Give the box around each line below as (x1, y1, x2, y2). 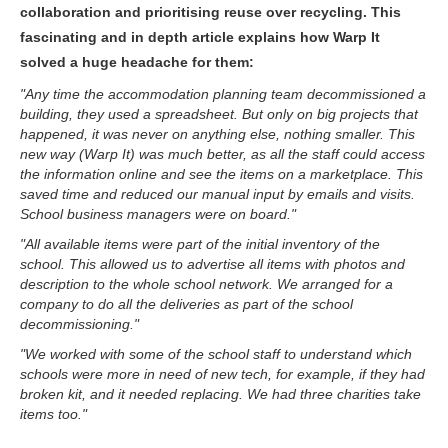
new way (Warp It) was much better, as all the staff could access (20, 146, 425, 162)
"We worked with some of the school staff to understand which (20, 346, 412, 362)
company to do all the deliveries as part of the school (20, 296, 353, 312)
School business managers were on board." (20, 206, 296, 222)
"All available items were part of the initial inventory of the (20, 236, 380, 252)
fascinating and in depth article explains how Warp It (20, 29, 380, 45)
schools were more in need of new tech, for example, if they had (20, 366, 425, 382)
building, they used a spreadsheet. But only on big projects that (20, 106, 418, 122)
